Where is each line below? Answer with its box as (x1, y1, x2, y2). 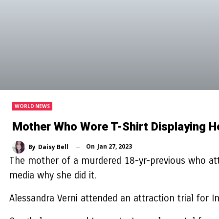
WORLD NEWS (15, 103, 50, 110)
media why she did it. (9, 170, 99, 181)
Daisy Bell (38, 143, 68, 151)
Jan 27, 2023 (97, 142, 132, 151)
